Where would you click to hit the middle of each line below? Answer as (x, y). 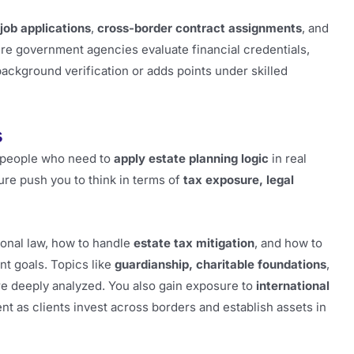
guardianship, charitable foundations (220, 264)
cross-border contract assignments (200, 28)
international (293, 286)
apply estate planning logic (191, 158)
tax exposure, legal (239, 179)
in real (288, 158)
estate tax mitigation (194, 243)
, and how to (288, 243)
